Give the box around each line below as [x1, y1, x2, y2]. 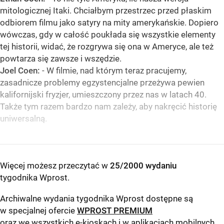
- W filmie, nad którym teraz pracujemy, [40, 65, 186, 76]
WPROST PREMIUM [77, 205, 152, 216]
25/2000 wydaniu [110, 160, 176, 171]
